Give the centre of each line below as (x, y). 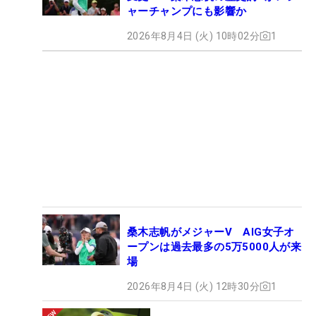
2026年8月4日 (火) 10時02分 (193, 36)
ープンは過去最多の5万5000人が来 (214, 247)
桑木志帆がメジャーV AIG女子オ (211, 232)
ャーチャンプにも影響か (187, 11)
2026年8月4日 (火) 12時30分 (193, 286)
